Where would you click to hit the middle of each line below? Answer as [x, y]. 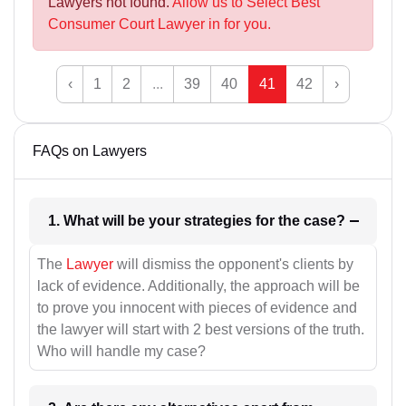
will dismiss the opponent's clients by [233, 264]
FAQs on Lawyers [90, 151]
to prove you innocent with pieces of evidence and [197, 307]
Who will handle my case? [121, 351]
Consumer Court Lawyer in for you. [159, 24]
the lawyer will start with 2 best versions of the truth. [201, 329]
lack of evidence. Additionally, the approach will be [198, 285]
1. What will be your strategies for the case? [324, 221]
